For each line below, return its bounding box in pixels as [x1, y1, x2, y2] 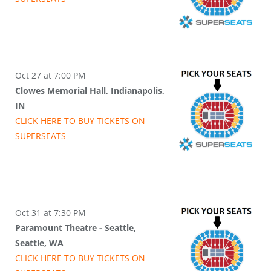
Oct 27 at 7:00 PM [15, 70, 86, 82]
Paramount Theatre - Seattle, [15, 222, 136, 234]
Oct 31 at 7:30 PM [15, 207, 86, 219]
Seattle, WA [15, 237, 64, 249]
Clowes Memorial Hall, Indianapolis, [15, 85, 165, 97]
